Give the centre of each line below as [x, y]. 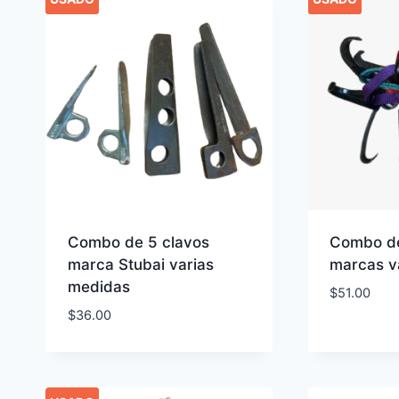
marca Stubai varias [140, 265]
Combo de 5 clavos [138, 243]
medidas [98, 287]
